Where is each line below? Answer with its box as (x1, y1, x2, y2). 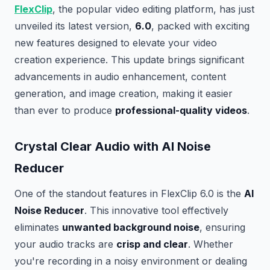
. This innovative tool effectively (84, 204, 228, 216)
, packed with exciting (151, 20, 250, 32)
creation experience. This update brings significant (14, 54, 244, 66)
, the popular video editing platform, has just (52, 3, 254, 15)
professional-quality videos (115, 104, 247, 116)
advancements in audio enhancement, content (14, 71, 226, 83)
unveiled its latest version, (14, 20, 135, 32)
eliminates (14, 221, 62, 233)
